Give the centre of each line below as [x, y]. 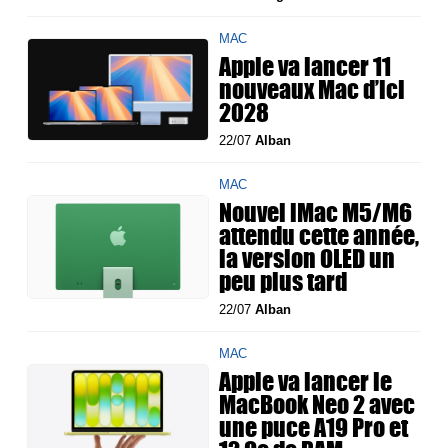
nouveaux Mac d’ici [312, 89]
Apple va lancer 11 [305, 66]
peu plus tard [283, 281]
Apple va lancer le [306, 381]
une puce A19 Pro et [314, 427]
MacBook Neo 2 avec [317, 404]
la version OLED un [307, 258]
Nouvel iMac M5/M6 [316, 212]
